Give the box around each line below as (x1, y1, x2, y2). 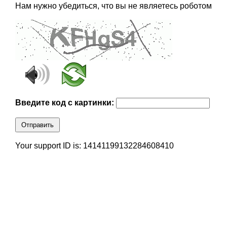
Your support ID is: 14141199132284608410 (15, 141, 174, 150)
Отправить (21, 121, 54, 129)
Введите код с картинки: (15, 98, 116, 107)
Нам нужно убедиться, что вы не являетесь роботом (15, 2, 212, 11)
